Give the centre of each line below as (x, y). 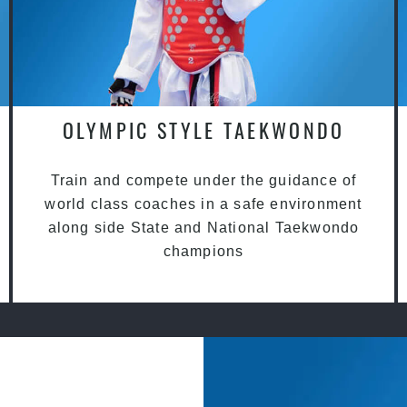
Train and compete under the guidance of (203, 181)
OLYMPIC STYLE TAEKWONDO (203, 130)
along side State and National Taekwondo (203, 228)
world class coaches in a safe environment (203, 204)
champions (203, 252)
